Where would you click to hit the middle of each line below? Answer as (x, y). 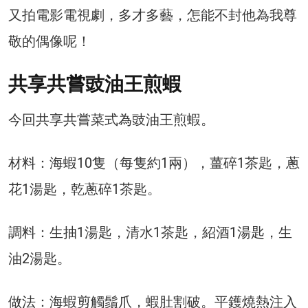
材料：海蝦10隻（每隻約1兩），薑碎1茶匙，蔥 (154, 163)
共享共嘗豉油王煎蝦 (95, 84)
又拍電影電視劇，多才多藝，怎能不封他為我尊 (153, 15)
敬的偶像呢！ (49, 41)
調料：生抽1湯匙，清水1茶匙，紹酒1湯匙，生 (150, 232)
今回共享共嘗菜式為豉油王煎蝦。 (111, 119)
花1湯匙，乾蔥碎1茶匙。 (85, 189)
